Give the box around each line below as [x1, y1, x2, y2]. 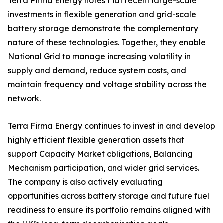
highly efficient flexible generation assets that [8, 135, 184, 145]
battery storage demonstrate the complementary [8, 23, 198, 34]
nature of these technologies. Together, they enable [8, 37, 206, 48]
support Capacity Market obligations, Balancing [8, 149, 193, 159]
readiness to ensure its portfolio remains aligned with [8, 205, 211, 215]
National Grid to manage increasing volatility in [8, 51, 191, 62]
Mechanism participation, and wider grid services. [8, 163, 199, 173]
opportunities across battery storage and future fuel [8, 191, 209, 201]
